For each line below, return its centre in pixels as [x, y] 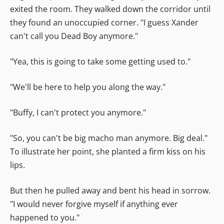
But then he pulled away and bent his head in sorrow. [110, 190]
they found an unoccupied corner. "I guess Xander [104, 22]
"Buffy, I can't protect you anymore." [78, 112]
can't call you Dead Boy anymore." [74, 36]
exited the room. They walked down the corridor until [110, 9]
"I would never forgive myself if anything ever [94, 204]
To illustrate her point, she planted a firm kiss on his [108, 151]
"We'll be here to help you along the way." [88, 87]
